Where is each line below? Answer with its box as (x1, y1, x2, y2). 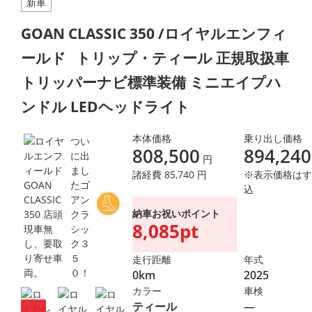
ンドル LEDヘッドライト (21, 96, 190, 116)
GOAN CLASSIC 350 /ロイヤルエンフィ (21, 23, 287, 43)
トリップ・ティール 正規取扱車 (76, 47, 289, 68)
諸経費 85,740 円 (132, 168, 207, 181)
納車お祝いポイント (132, 207, 220, 220)
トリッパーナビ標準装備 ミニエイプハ (21, 72, 281, 92)
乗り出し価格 (244, 132, 302, 145)
